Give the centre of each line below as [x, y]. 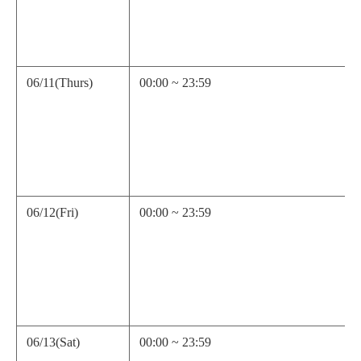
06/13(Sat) [53, 342]
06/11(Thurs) [60, 82]
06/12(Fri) [52, 212]
